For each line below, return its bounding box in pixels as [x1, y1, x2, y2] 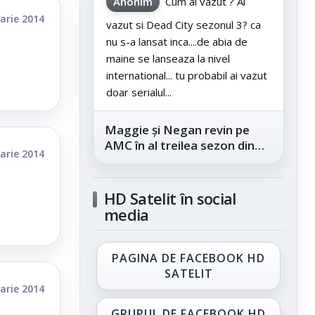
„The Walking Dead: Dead [105, 153, 249, 169]
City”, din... [105, 168, 164, 185]
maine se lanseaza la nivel [106, 51, 230, 66]
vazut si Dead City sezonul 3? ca [106, 18, 261, 32]
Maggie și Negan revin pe [105, 122, 250, 139]
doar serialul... [106, 85, 172, 100]
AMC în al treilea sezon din [105, 137, 255, 154]
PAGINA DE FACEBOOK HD [112, 250, 265, 266]
